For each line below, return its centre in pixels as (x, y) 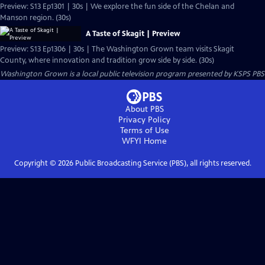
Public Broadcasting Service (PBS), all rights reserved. (162, 163)
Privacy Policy (144, 120)
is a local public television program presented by (150, 74)
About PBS (144, 109)
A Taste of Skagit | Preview (133, 34)
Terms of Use (144, 130)
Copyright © (36, 163)
